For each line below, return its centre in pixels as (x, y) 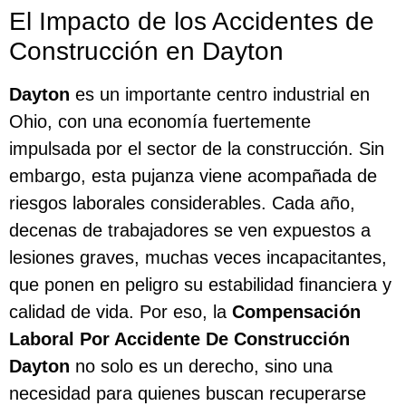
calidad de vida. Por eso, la (121, 312)
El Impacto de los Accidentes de (192, 22)
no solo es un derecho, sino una (201, 367)
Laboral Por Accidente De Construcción (179, 339)
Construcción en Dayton (146, 52)
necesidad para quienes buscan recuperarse (188, 394)
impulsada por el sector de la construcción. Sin (197, 149)
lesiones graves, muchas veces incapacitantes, (198, 258)
